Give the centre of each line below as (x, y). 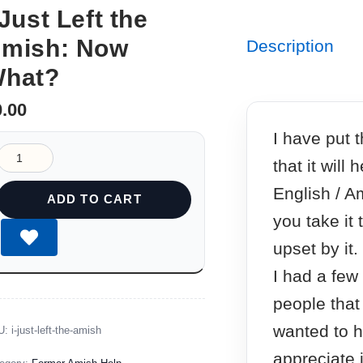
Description (290, 46)
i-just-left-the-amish (57, 330)
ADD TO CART (94, 199)
